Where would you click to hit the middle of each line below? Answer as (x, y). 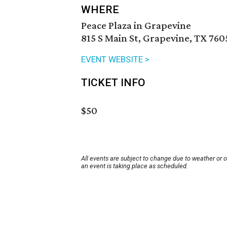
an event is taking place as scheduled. (135, 166)
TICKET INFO (113, 83)
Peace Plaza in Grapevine (136, 26)
